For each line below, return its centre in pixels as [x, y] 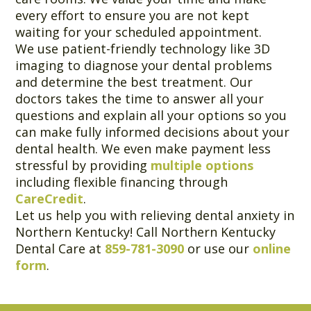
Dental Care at [60, 248]
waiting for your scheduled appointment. [139, 32]
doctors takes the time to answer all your [140, 98]
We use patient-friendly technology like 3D [143, 48]
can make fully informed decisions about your [153, 132]
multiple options [202, 165]
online [272, 248]
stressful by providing [83, 165]
